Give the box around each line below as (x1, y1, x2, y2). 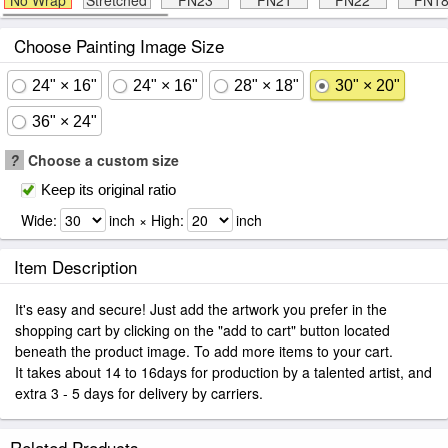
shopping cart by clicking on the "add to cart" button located (15, 320, 390, 340)
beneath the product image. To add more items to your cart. (15, 341, 393, 361)
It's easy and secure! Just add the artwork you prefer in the (15, 299, 387, 319)
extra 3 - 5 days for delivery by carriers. (15, 383, 263, 403)
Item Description (14, 254, 137, 279)
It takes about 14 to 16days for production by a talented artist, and (15, 362, 432, 382)
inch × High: (109, 210, 184, 230)
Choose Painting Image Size (14, 33, 224, 58)
